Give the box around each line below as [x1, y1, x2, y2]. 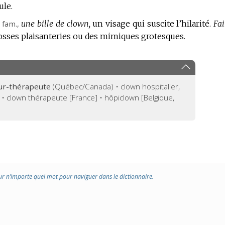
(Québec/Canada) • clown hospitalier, [51, 81, 180, 92]
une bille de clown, [21, 19, 90, 29]
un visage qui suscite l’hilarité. [92, 19, 211, 29]
